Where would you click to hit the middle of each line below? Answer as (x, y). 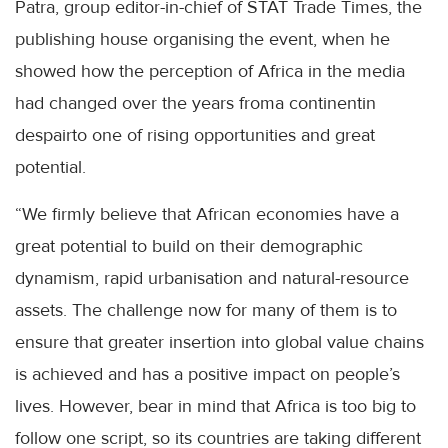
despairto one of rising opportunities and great (195, 135)
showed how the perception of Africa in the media (210, 71)
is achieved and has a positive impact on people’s (207, 374)
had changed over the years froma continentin (195, 103)
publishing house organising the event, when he (202, 39)
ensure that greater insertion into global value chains (219, 342)
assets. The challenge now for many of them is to (206, 310)
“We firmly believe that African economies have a (207, 214)
